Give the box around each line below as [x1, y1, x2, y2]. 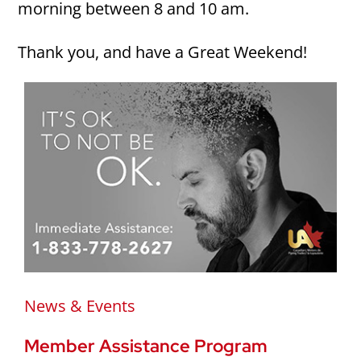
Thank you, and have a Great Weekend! [18, 41, 308, 63]
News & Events [23, 294, 135, 317]
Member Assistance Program [23, 334, 268, 358]
